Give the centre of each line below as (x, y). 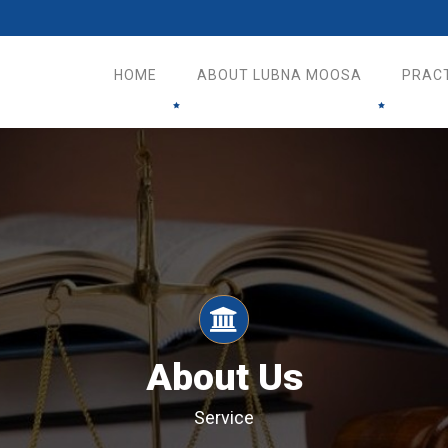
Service (224, 418)
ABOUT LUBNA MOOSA (279, 74)
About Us (224, 378)
